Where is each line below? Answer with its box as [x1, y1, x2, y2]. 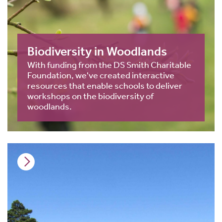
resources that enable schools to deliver [27, 80, 182, 91]
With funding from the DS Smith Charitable [27, 59, 191, 70]
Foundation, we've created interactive [27, 69, 174, 81]
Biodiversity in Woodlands [27, 44, 167, 59]
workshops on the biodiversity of [27, 90, 154, 102]
